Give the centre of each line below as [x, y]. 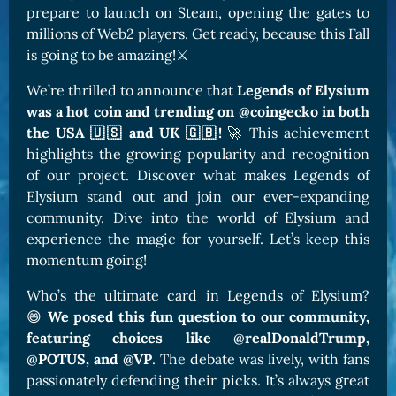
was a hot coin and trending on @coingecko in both [198, 111]
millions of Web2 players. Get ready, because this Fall [198, 34]
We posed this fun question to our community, [209, 316]
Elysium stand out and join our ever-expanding [198, 196]
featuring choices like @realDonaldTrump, [198, 338]
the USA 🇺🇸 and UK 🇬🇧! [124, 133]
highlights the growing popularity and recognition [198, 154]
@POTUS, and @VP [89, 359]
